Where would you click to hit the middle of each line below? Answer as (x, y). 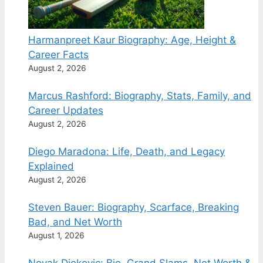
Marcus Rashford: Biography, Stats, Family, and (140, 96)
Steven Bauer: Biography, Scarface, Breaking (134, 208)
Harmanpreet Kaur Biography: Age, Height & (132, 40)
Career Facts (58, 55)
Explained (51, 166)
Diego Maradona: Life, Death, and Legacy (127, 152)
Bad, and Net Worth (75, 222)
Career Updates (66, 111)
